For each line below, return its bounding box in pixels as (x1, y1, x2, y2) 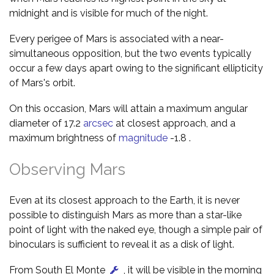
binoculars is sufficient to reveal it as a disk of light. (9, 238, 234, 250)
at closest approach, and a (113, 117, 235, 129)
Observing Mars (9, 160, 125, 179)
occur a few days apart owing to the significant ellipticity (9, 62, 263, 74)
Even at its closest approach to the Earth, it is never (9, 194, 240, 206)
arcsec (83, 117, 113, 129)
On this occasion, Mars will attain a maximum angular (9, 102, 248, 114)
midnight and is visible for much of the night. (9, 7, 208, 19)
